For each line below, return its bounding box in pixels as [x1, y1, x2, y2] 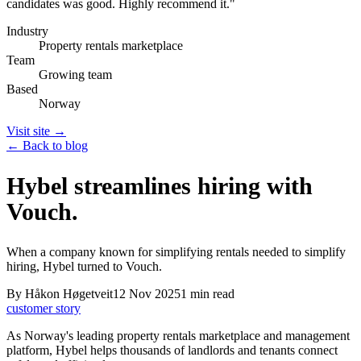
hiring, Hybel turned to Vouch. [6, 259, 162, 273]
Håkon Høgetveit [25, 286, 113, 301]
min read [190, 286, 234, 301]
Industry [6, 24, 48, 38]
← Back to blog [6, 139, 88, 152]
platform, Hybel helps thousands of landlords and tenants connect [6, 342, 338, 357]
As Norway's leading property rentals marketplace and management [6, 328, 350, 342]
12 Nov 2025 [113, 286, 180, 301]
